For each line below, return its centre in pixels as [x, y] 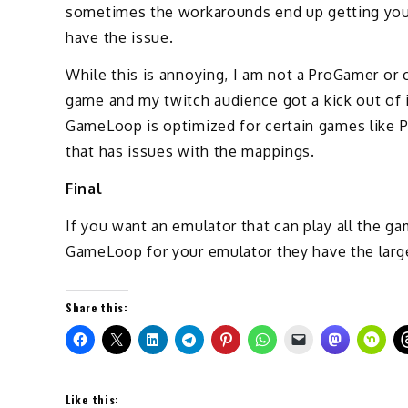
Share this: [97, 307]
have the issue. [120, 38]
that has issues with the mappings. [190, 152]
